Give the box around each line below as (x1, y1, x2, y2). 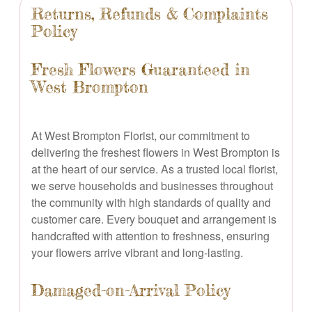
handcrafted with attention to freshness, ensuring (31, 227, 270, 244)
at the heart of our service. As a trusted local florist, (31, 160, 278, 177)
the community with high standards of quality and (31, 194, 271, 210)
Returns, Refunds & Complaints (31, 3, 268, 24)
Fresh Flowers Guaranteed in (31, 59, 250, 79)
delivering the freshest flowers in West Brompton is (31, 143, 280, 160)
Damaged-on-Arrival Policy (31, 280, 230, 300)
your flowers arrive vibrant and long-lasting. (31, 244, 243, 260)
